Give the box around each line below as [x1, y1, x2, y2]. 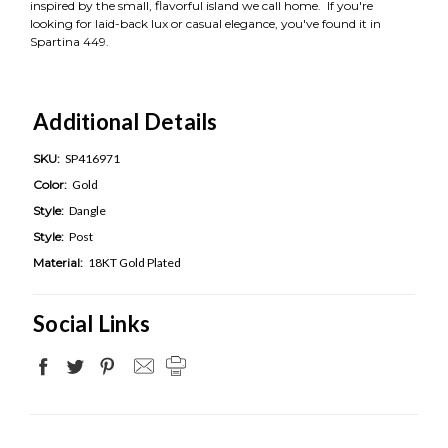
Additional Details [33, 107, 218, 135]
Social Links [33, 309, 150, 337]
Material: [33, 254, 83, 270]
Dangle [69, 202, 106, 218]
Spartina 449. [30, 33, 112, 49]
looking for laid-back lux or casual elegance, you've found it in [30, 15, 381, 31]
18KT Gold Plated [88, 254, 181, 270]
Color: [33, 176, 67, 192]
